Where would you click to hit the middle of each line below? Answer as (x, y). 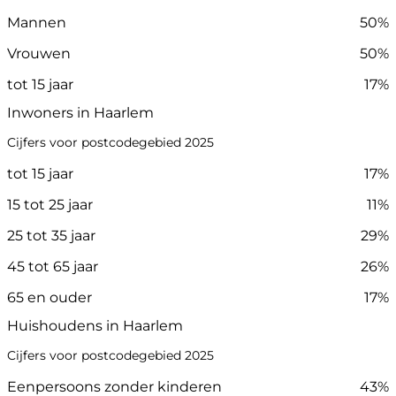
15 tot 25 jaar (50, 205)
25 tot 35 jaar (51, 236)
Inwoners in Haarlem (80, 113)
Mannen (37, 22)
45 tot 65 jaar (53, 267)
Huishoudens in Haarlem (95, 326)
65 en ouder (49, 298)
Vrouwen (39, 53)
